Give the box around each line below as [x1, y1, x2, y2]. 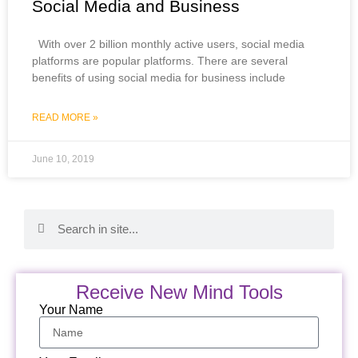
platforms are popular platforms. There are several [32, 54, 288, 67]
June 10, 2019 [32, 153, 94, 165]
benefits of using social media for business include [32, 70, 285, 84]
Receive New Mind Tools [75, 280, 283, 303]
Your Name [39, 303, 104, 317]
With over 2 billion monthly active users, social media [32, 37, 304, 50]
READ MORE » [32, 111, 98, 123]
